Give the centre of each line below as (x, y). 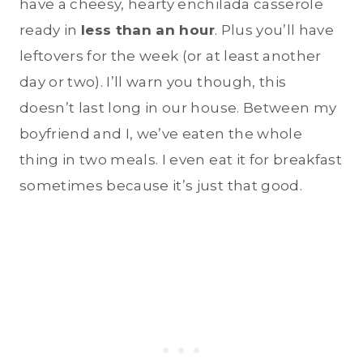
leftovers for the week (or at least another (171, 56)
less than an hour (148, 30)
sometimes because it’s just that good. (161, 186)
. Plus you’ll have (274, 30)
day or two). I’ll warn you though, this (153, 82)
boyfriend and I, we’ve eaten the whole (161, 134)
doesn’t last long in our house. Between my (178, 108)
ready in (51, 30)
